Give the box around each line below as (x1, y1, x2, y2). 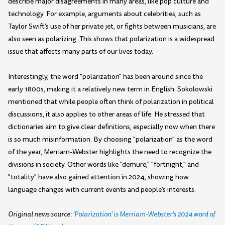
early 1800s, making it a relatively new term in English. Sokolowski (8, 84, 212, 94)
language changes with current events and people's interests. (8, 184, 196, 194)
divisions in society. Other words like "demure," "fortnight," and (8, 159, 199, 169)
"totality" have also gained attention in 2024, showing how (8, 172, 189, 182)
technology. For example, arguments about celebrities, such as (8, 9, 201, 19)
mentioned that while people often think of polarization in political (8, 96, 214, 106)
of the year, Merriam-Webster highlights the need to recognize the (8, 147, 211, 157)
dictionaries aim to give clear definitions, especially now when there (8, 122, 215, 132)
